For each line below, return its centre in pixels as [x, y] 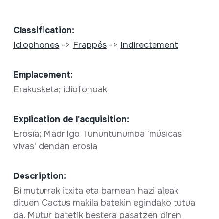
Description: [39, 176]
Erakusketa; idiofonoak [61, 89]
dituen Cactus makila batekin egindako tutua [104, 203]
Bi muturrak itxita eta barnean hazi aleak [96, 190]
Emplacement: [43, 75]
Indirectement [149, 45]
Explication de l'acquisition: [71, 119]
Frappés [89, 45]
